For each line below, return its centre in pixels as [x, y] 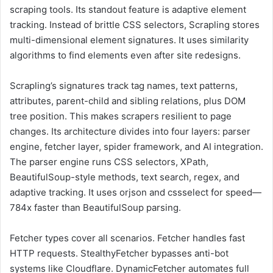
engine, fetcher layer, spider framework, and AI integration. [136, 147]
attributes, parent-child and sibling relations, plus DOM [128, 101]
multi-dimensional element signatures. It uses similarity [129, 40]
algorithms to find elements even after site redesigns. [125, 55]
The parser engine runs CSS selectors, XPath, [109, 162]
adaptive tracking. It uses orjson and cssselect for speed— [136, 193]
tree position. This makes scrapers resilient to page [121, 116]
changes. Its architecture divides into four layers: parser [130, 132]
